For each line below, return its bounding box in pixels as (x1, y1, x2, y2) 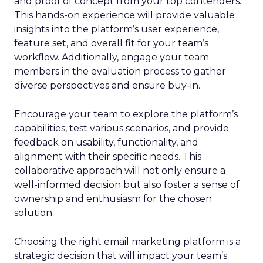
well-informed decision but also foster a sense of (14, 179, 240, 190)
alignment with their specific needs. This (14, 151, 201, 162)
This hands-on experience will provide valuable (14, 9, 235, 21)
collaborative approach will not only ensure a (14, 165, 225, 176)
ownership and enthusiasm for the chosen (14, 193, 212, 204)
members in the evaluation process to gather (14, 66, 226, 77)
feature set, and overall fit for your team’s (14, 38, 208, 49)
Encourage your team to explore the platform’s (14, 109, 238, 120)
